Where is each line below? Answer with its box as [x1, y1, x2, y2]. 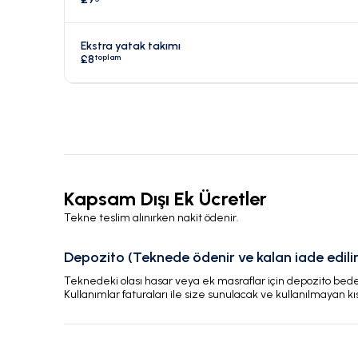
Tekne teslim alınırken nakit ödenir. [64, 211, 239, 225]
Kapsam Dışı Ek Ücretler [64, 187, 267, 211]
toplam [94, 52, 121, 63]
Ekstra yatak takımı [81, 39, 181, 54]
